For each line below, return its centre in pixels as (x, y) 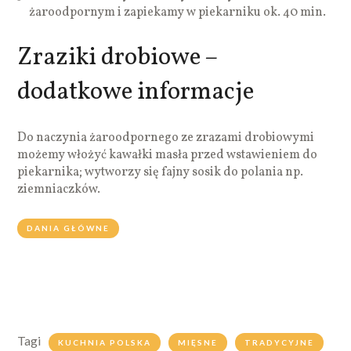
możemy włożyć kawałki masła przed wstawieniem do (168, 155)
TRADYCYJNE (280, 342)
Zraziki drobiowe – (118, 58)
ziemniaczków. (59, 189)
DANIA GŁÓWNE (69, 228)
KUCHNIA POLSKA (105, 342)
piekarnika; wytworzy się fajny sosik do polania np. (161, 172)
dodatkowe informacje (136, 92)
